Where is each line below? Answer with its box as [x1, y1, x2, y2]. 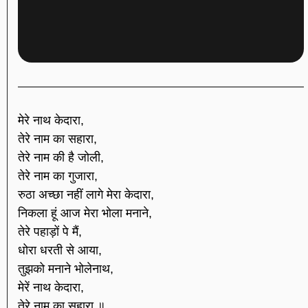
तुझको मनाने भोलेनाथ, [18, 261, 113, 276]
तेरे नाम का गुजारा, [18, 168, 98, 183]
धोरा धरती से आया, [18, 243, 102, 257]
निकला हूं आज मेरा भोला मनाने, [18, 206, 152, 220]
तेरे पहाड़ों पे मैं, [18, 224, 82, 239]
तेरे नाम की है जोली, [18, 150, 104, 164]
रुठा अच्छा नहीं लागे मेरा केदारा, [18, 187, 154, 201]
